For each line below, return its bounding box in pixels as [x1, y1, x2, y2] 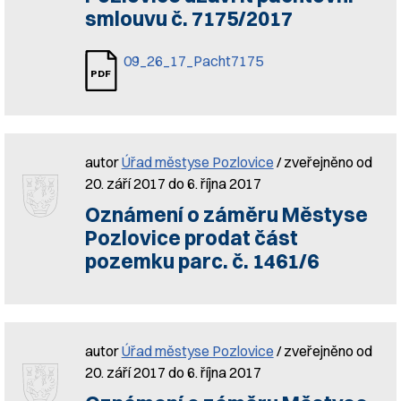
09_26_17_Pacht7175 [123, 52, 263, 70]
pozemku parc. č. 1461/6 [84, 249, 319, 274]
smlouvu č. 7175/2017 [84, 6, 293, 31]
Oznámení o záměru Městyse [84, 202, 368, 227]
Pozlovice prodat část [84, 226, 298, 251]
